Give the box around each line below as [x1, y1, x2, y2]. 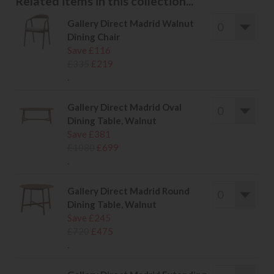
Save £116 [67, 45, 111, 56]
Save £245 [67, 212, 111, 224]
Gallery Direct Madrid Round [67, 185, 190, 197]
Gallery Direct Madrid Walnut [67, 18, 194, 29]
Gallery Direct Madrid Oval [67, 102, 182, 113]
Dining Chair [67, 31, 120, 43]
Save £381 [67, 128, 111, 140]
